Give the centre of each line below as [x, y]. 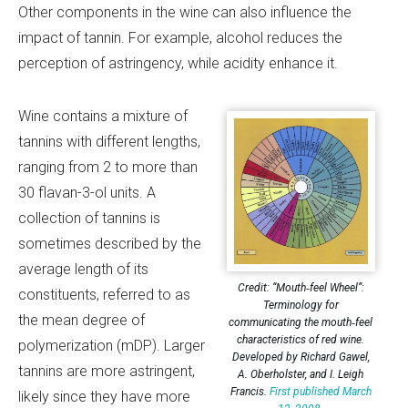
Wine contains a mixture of [103, 116]
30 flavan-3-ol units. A [87, 192]
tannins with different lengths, [109, 141]
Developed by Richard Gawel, [301, 357]
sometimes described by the [110, 243]
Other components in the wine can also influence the [185, 12]
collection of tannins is [89, 218]
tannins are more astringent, [107, 371]
